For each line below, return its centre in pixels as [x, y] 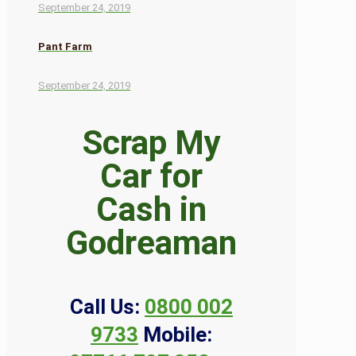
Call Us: [105, 307]
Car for [151, 176]
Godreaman [151, 243]
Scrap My [151, 143]
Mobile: [178, 335]
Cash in [151, 210]
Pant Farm [66, 46]
